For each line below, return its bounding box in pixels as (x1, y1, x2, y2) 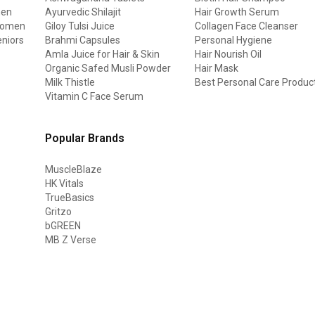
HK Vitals (45, 177, 84, 189)
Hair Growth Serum (195, 6, 280, 18)
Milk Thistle (45, 76, 96, 88)
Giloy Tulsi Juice (45, 20, 115, 32)
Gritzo (45, 205, 72, 217)
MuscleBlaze (45, 163, 103, 175)
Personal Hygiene (195, 34, 273, 46)
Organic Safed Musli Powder (45, 62, 172, 74)
